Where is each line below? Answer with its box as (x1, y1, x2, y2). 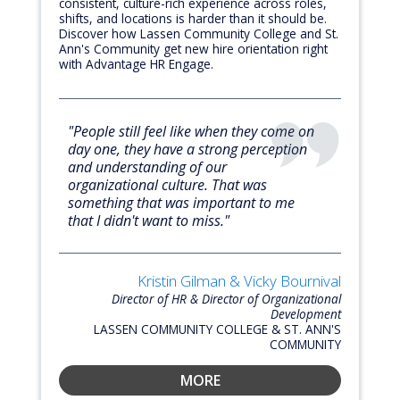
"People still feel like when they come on (68, 121, 314, 142)
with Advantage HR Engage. (59, 55, 213, 73)
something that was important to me (68, 193, 295, 213)
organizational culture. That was (68, 175, 267, 196)
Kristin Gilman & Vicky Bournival (137, 271, 341, 292)
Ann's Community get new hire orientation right (59, 40, 328, 58)
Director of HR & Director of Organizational (112, 290, 341, 308)
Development (271, 305, 341, 323)
